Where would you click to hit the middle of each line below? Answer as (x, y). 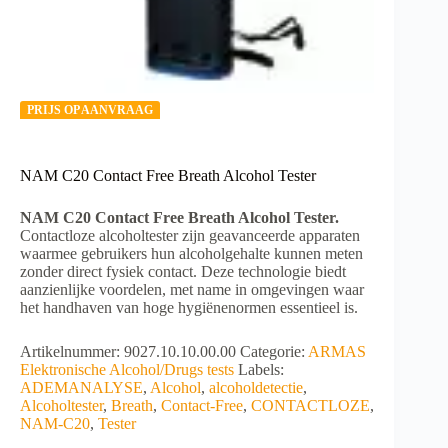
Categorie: (274, 351)
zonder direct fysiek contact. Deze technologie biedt (183, 271)
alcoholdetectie (256, 387)
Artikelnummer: (72, 351)
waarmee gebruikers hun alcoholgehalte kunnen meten (191, 253)
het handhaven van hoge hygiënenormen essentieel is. (189, 307)
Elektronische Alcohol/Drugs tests (127, 369)
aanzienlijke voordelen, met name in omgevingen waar (192, 289)
